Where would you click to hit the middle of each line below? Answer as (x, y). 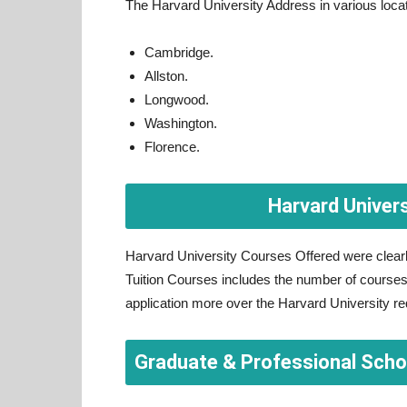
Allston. (166, 76)
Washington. (181, 123)
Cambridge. (179, 52)
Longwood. (177, 99)
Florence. (172, 147)
